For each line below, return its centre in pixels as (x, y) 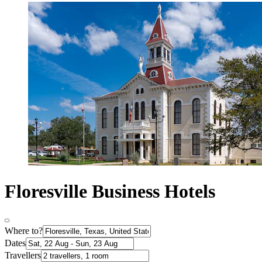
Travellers (23, 256)
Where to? (24, 231)
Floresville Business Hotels (110, 191)
